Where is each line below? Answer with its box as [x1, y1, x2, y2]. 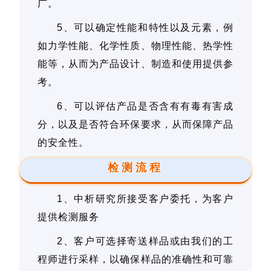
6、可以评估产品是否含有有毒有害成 [57, 100, 233, 111]
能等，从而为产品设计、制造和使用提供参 [38, 58, 233, 69]
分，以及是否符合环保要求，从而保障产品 [38, 119, 233, 129]
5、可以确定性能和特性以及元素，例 [57, 22, 233, 33]
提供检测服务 [38, 211, 100, 222]
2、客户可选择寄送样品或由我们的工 [57, 235, 233, 246]
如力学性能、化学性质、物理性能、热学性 [38, 40, 233, 51]
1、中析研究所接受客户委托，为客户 [57, 193, 233, 204]
